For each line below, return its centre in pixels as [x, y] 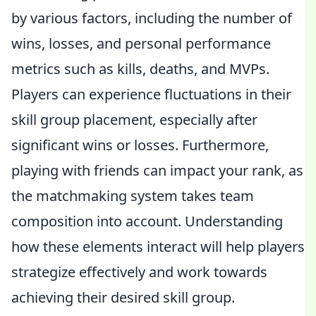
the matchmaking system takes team [133, 196]
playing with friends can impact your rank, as [157, 170]
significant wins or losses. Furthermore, [140, 145]
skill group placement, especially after [134, 120]
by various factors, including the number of [152, 18]
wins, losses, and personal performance [141, 43]
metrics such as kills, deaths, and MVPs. [140, 69]
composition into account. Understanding [147, 221]
